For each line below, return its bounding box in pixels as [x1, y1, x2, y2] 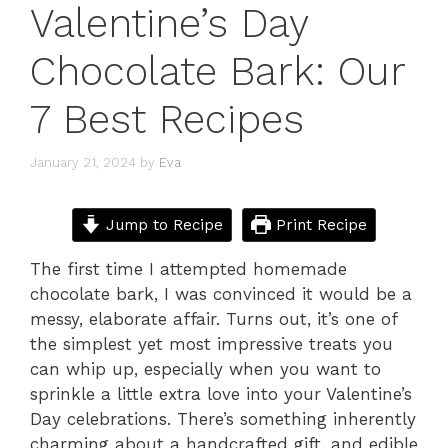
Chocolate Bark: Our [30, 48, 405, 95]
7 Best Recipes [30, 96, 304, 143]
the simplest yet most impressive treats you [30, 333, 393, 354]
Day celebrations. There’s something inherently [30, 408, 416, 429]
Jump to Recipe [101, 215, 223, 234]
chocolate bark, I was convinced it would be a [30, 283, 412, 304]
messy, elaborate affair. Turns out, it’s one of [30, 308, 397, 329]
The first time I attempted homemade [30, 258, 347, 279]
